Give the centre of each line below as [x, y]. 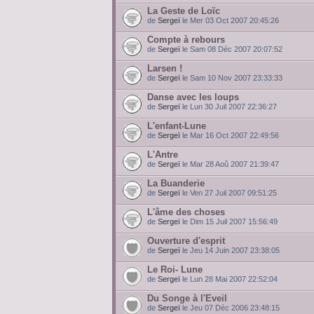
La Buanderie [176, 183]
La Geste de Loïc [184, 11]
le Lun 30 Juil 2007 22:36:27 [228, 107]
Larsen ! [165, 68]
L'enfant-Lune [177, 126]
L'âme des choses [186, 212]
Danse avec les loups [193, 97]
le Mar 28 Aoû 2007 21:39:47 [230, 164]
